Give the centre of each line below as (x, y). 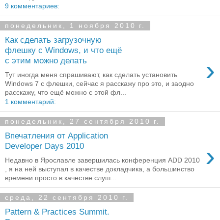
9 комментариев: (32, 6)
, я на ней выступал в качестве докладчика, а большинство (100, 169)
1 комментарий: (30, 101)
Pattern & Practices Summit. (57, 211)
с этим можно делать (46, 61)
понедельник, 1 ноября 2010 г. (75, 26)
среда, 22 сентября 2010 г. (67, 197)
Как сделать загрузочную (53, 40)
